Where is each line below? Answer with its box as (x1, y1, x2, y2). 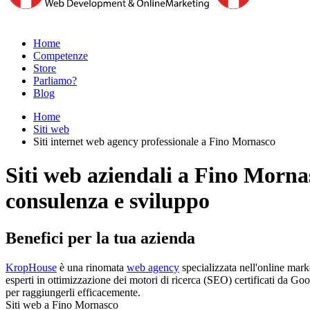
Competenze (33, 50, 88, 62)
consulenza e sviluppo (6, 188, 210, 214)
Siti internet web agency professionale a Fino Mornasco (33, 136, 275, 147)
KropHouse (6, 261, 57, 273)
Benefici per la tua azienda (6, 228, 195, 247)
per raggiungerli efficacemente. (6, 286, 140, 298)
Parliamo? (33, 75, 77, 86)
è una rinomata (57, 261, 127, 273)
